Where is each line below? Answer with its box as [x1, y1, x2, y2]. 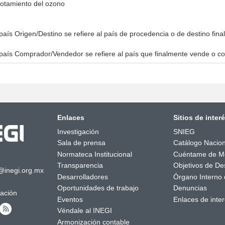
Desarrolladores [57, 172, 108, 181]
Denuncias [173, 184, 207, 192]
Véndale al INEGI [57, 206, 112, 214]
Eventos [57, 195, 83, 203]
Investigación [57, 127, 99, 136]
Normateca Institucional [57, 150, 132, 158]
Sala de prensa [57, 139, 105, 147]
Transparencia [57, 161, 103, 169]
